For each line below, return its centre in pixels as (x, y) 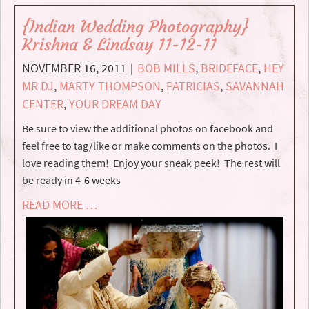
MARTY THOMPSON (110, 86)
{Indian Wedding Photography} (135, 27)
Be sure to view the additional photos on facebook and (148, 129)
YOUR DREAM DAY (115, 104)
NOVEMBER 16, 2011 (74, 68)
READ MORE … (60, 205)
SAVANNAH (255, 86)
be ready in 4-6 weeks (71, 180)
